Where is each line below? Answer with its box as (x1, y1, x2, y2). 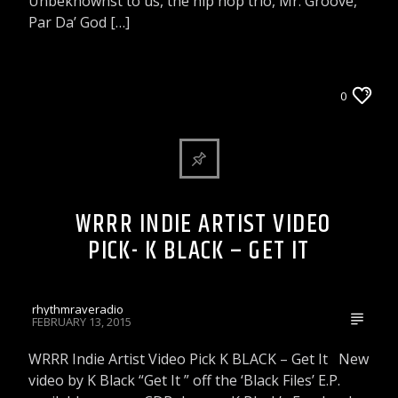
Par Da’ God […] (28, 12, 131, 32)
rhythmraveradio (32, 300, 124, 317)
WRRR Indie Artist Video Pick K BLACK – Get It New (28, 348, 370, 369)
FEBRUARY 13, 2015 (32, 313, 132, 330)
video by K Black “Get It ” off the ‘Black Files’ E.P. (28, 370, 341, 390)
